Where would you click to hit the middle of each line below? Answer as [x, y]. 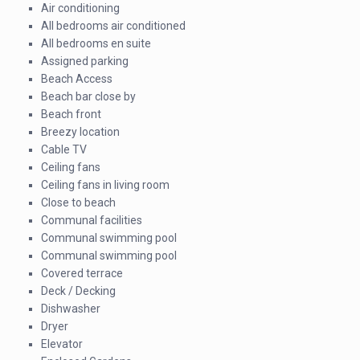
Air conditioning [80, 8]
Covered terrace [82, 273]
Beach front [71, 114]
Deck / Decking [78, 291]
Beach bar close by [88, 96]
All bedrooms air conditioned [113, 26]
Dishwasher [71, 309]
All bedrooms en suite [96, 43]
